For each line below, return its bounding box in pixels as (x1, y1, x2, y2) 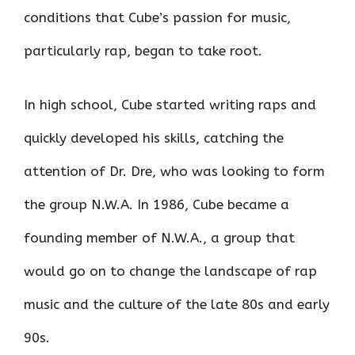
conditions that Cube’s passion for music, (24, 10, 291, 26)
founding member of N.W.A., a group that (24, 229, 295, 246)
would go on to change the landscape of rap (24, 262, 317, 279)
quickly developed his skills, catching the (24, 129, 284, 146)
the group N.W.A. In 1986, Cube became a (24, 196, 289, 212)
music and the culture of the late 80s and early (24, 296, 330, 312)
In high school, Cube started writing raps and (24, 96, 316, 113)
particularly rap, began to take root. (24, 43, 262, 59)
